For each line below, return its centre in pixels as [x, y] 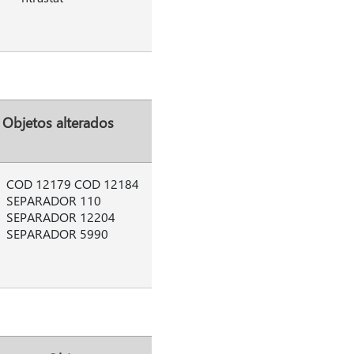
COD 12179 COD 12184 [72, 184]
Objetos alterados [58, 122]
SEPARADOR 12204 [60, 217]
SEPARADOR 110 [53, 200]
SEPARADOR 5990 [57, 233]
